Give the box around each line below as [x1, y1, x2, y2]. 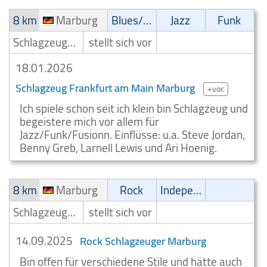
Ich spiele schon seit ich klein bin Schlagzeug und [20, 98, 248, 119]
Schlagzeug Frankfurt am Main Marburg [15, 78, 195, 98]
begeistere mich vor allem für [20, 111, 159, 132]
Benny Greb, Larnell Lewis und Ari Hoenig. [20, 137, 217, 159]
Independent [193, 179, 202, 201]
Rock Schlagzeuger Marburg [80, 231, 206, 251]
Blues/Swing [143, 10, 152, 31]
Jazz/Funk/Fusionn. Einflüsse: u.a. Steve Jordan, [20, 124, 245, 145]
